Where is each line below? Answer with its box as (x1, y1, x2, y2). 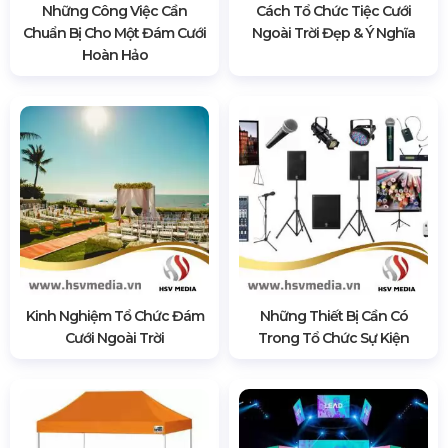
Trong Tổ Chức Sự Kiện (258, 328, 409, 347)
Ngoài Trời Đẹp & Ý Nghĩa (252, 23, 415, 42)
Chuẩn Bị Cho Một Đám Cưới (23, 23, 206, 42)
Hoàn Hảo (81, 45, 148, 64)
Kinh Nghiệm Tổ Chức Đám (25, 306, 204, 325)
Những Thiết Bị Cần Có (259, 306, 408, 325)
